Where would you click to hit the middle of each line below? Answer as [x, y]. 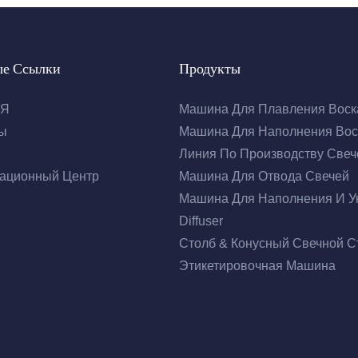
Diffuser [201, 221]
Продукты [210, 69]
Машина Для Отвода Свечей [264, 177]
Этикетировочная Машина [257, 266]
